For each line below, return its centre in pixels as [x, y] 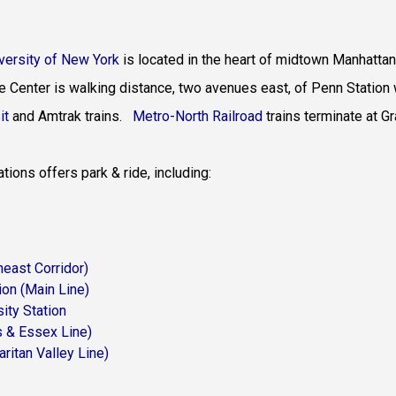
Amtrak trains [78, 116]
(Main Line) [54, 289]
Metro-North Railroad [197, 116]
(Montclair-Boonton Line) [146, 311]
